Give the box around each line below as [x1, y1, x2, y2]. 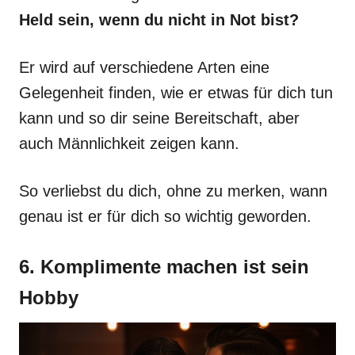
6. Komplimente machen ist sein [19, 256, 309, 277]
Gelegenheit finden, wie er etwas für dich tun [19, 84, 333, 101]
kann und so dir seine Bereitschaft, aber [19, 109, 300, 127]
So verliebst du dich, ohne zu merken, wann [19, 182, 327, 200]
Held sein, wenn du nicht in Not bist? [19, 11, 303, 29]
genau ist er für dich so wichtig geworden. [19, 208, 316, 225]
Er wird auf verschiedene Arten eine [19, 59, 269, 76]
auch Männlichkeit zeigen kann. [19, 135, 239, 152]
